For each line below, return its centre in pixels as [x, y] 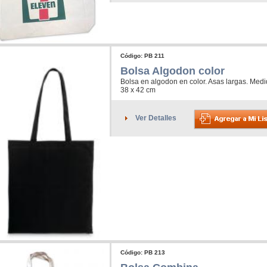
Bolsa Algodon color [173, 71]
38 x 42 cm [138, 90]
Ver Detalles [156, 118]
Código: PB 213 [143, 253]
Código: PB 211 [142, 56]
